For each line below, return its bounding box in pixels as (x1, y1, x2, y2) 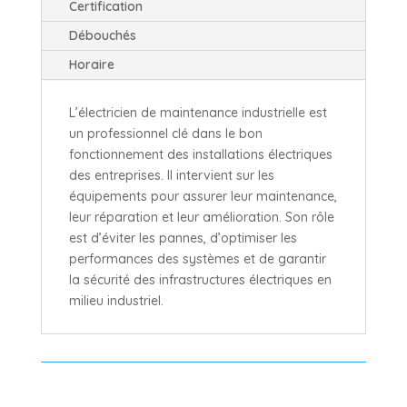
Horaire (68, 55, 114, 73)
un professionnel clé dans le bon (68, 124, 263, 142)
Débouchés (68, 26, 136, 44)
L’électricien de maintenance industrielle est (68, 104, 327, 121)
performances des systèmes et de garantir (68, 250, 326, 267)
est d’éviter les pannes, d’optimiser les (68, 229, 297, 246)
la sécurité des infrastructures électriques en (68, 271, 332, 288)
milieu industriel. (68, 292, 164, 309)
